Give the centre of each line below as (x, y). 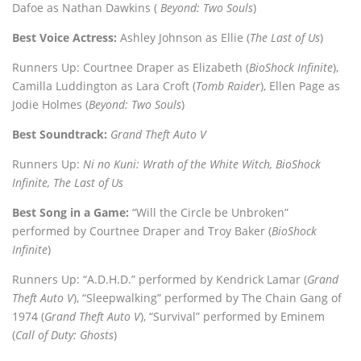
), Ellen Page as (300, 85)
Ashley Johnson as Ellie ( (185, 37)
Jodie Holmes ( (50, 104)
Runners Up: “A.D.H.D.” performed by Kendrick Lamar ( (160, 279)
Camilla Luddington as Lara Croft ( (104, 85)
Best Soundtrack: (60, 134)
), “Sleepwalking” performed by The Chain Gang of (207, 297)
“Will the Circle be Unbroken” (209, 212)
